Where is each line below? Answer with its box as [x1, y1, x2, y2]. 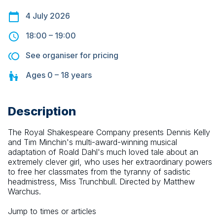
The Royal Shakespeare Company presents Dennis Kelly [8, 127, 210, 138]
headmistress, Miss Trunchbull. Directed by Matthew [8, 177, 195, 187]
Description [8, 104, 76, 119]
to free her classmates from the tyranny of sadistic [8, 167, 190, 177]
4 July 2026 [26, 11, 70, 21]
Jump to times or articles [8, 206, 96, 217]
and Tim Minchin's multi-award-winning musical [8, 137, 177, 147]
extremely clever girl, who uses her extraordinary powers [8, 157, 212, 167]
